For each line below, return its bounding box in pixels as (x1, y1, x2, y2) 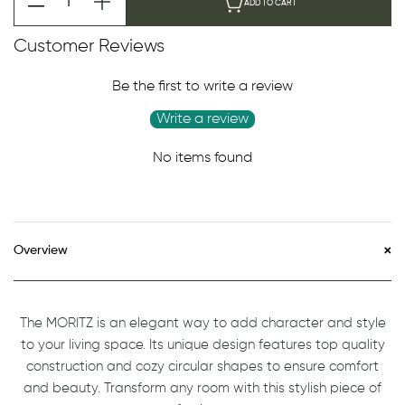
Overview (14, 244, 68, 258)
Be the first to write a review (112, 79, 293, 94)
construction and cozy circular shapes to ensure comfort (26, 359, 379, 373)
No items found (153, 150, 252, 165)
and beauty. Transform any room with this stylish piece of (24, 381, 381, 395)
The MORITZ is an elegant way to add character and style (19, 316, 386, 330)
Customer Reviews (14, 36, 165, 55)
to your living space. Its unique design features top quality (20, 337, 385, 352)
